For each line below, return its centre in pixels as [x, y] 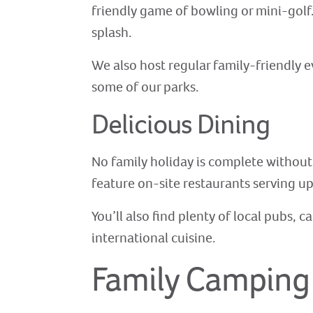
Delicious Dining [181, 124]
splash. [112, 33]
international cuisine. [154, 238]
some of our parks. [146, 87]
